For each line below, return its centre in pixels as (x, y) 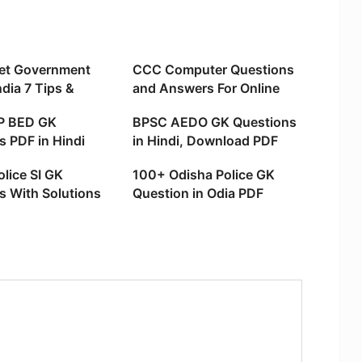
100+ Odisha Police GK (203, 175)
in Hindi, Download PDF (205, 141)
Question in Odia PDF (198, 194)
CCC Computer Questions (213, 70)
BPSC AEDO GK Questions (214, 122)
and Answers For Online (206, 88)
